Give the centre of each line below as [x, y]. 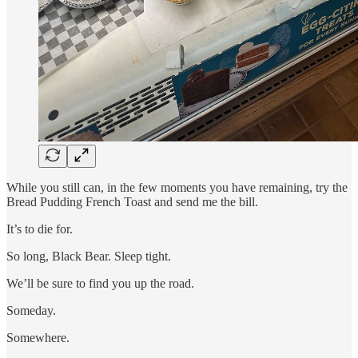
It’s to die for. [40, 229]
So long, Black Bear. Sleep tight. [89, 256]
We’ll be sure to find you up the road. [100, 283]
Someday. [31, 310]
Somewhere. [38, 337]
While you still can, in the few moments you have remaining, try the [177, 187]
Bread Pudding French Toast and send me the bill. [132, 201]
